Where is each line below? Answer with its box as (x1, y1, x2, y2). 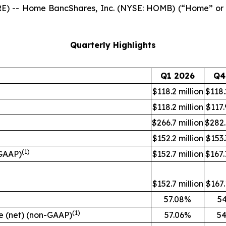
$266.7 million (152, 118, 203, 128)
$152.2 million (152, 133, 203, 143)
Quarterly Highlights (70, 40, 156, 50)
